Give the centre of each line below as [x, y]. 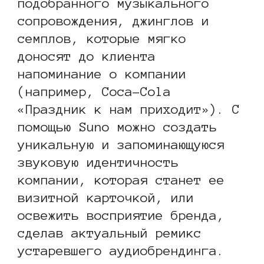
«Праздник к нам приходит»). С [129, 109]
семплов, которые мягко [102, 38]
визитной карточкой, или [106, 197]
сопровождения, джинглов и [113, 20]
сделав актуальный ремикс [110, 232]
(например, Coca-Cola [94, 91]
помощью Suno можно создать [117, 126]
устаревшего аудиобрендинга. [121, 250]
